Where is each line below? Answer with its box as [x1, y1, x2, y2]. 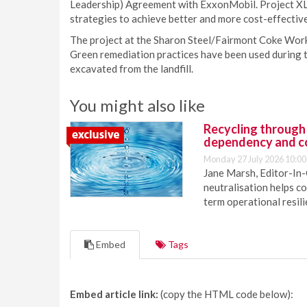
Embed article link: [70, 288, 158, 300]
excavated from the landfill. [70, 62, 193, 75]
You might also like [70, 95, 205, 115]
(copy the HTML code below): [158, 288, 293, 300]
